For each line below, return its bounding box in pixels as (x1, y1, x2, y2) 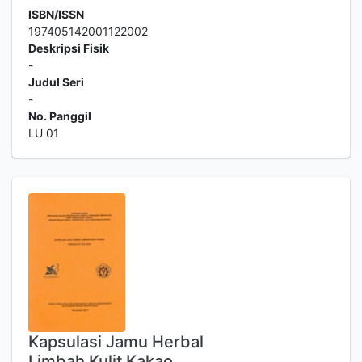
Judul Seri (28, 75, 84, 89)
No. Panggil (28, 109, 91, 123)
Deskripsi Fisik (28, 41, 109, 55)
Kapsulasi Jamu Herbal (28, 332, 204, 351)
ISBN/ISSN (28, 7, 84, 21)
